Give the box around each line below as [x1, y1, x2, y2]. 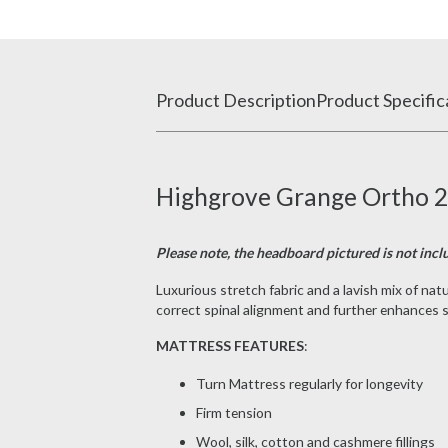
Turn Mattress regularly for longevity [195, 375, 423, 393]
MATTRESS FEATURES [155, 337, 304, 355]
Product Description [155, 89, 316, 112]
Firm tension [195, 404, 272, 422]
